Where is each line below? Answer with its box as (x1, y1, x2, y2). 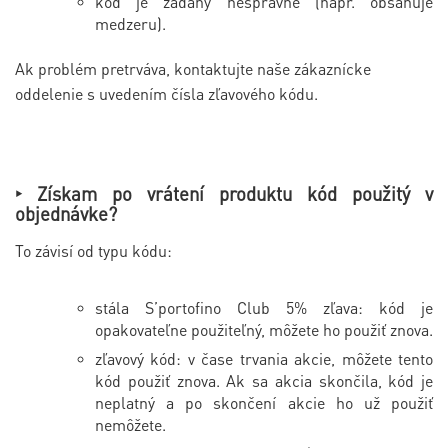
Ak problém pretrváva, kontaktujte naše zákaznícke (15, 57, 371, 79)
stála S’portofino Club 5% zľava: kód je (95, 296, 433, 318)
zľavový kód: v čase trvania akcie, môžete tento (95, 347, 433, 369)
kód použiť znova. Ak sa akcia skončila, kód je (95, 369, 433, 391)
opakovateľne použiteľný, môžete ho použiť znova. (95, 318, 433, 340)
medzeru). (95, 12, 166, 34)
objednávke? (15, 201, 117, 225)
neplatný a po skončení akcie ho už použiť (95, 391, 433, 413)
